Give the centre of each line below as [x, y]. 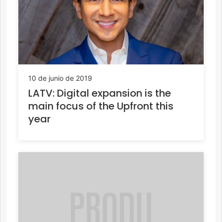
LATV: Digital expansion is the [100, 93]
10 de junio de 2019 [60, 78]
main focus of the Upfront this [101, 106]
